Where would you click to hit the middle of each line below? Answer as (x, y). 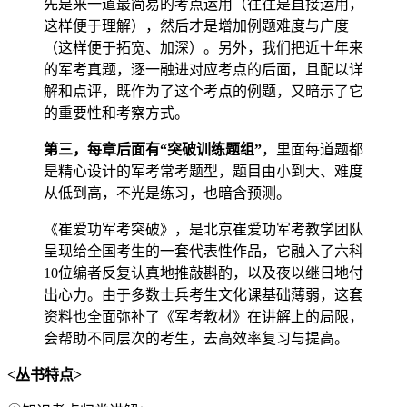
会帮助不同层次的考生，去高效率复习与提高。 (196, 339)
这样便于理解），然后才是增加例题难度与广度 (196, 26)
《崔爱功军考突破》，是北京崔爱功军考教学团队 (203, 230)
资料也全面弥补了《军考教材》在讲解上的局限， (203, 317)
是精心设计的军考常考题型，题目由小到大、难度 (203, 172)
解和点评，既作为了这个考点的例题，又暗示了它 (203, 92)
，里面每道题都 (313, 150)
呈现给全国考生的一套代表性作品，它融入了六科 (203, 252)
